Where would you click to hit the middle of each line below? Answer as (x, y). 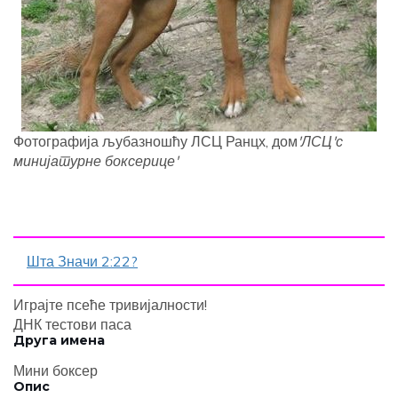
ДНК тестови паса (72, 325)
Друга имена (59, 341)
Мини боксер (56, 371)
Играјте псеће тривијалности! (110, 305)
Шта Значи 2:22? (82, 262)
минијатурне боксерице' (96, 161)
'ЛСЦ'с (320, 142)
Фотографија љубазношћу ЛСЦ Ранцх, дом (155, 142)
